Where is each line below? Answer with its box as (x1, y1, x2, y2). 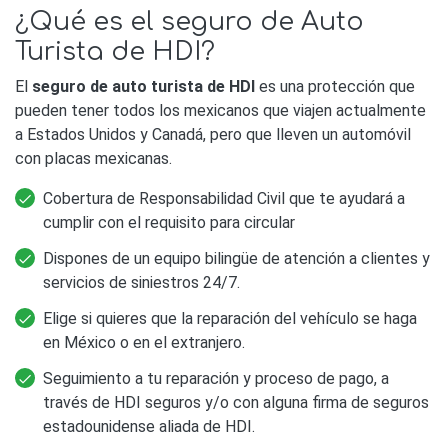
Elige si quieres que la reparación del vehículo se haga (43, 309, 417, 329)
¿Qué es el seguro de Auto (15, 8, 364, 37)
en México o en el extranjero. (43, 333, 245, 353)
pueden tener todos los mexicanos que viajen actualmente (15, 101, 426, 121)
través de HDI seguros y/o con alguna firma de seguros (43, 393, 429, 413)
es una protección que (255, 77, 415, 97)
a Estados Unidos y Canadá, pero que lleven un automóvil (15, 125, 411, 145)
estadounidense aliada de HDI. (43, 417, 255, 437)
